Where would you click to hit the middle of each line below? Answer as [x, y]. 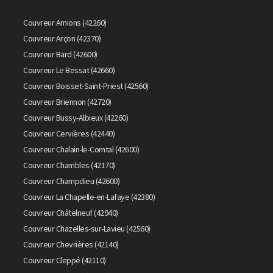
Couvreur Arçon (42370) [62, 38]
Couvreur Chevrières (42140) [71, 244]
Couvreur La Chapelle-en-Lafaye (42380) [89, 197]
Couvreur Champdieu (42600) [72, 181]
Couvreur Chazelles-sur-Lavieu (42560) [87, 228]
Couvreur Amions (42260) [65, 22]
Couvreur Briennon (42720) [67, 101]
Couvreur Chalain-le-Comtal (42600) [81, 149]
